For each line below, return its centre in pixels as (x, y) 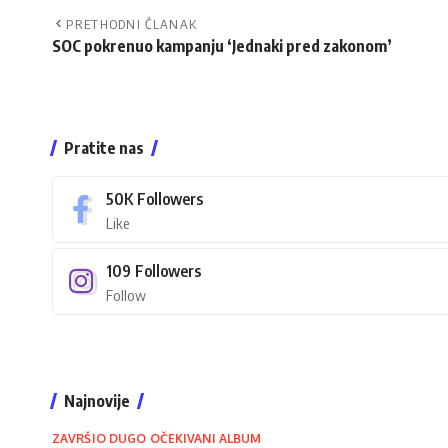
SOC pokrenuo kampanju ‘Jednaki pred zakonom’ (222, 45)
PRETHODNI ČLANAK (132, 23)
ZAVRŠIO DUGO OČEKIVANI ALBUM (157, 438)
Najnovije (97, 400)
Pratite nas (104, 147)
